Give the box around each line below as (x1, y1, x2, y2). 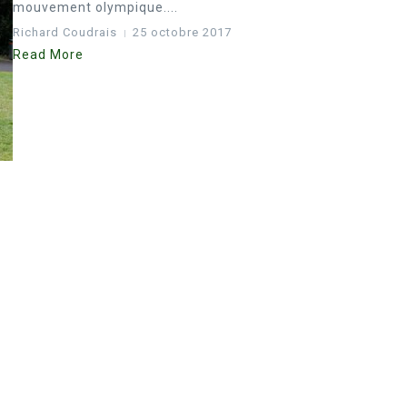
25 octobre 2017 (133, 25, 232, 39)
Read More (13, 47, 84, 62)
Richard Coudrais (13, 25, 117, 39)
